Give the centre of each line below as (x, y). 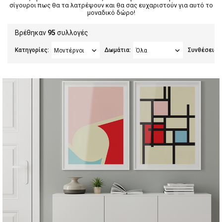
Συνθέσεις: (203, 50)
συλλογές (72, 33)
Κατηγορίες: (32, 50)
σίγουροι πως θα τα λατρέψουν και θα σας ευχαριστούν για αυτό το (111, 5)
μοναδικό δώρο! (111, 13)
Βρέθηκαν (31, 33)
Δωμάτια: (118, 50)
